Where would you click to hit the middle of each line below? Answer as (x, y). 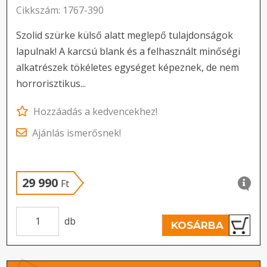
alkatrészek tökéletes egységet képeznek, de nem (128, 67)
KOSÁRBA (198, 225)
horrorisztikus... (51, 83)
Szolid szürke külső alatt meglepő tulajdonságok (125, 35)
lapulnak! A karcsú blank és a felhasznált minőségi (128, 51)
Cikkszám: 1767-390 (60, 10)
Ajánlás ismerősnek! (76, 133)
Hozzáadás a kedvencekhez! (94, 111)
